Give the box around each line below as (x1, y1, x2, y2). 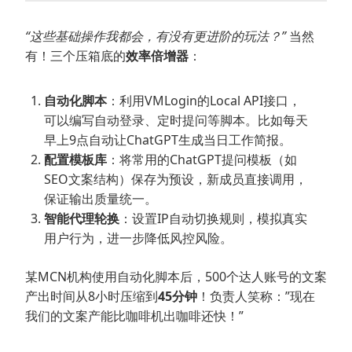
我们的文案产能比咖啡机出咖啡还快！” (25, 306, 244, 324)
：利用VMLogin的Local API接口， (107, 91, 301, 109)
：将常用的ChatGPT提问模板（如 (107, 150, 297, 168)
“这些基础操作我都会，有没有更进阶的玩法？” (25, 27, 286, 45)
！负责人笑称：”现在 (197, 287, 315, 305)
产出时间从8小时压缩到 (25, 287, 158, 305)
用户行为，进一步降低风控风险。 (44, 229, 233, 247)
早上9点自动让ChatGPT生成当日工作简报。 (44, 130, 291, 148)
